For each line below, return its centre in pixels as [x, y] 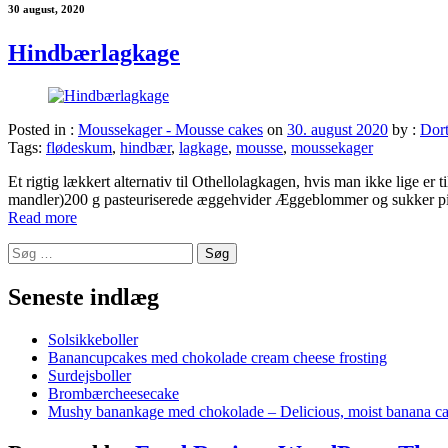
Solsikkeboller [93, 340]
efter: [23, 269]
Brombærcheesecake [113, 394]
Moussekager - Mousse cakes [170, 130]
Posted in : [43, 130]
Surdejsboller [89, 376]
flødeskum [79, 148]
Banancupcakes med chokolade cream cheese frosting [217, 358]
